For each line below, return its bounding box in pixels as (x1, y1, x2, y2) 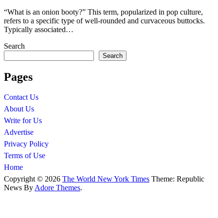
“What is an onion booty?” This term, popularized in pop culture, (4, 7, 203, 16)
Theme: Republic (149, 175, 204, 183)
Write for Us (4, 116, 42, 125)
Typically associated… (4, 25, 73, 34)
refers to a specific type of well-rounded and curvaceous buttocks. (4, 16, 205, 25)
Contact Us (4, 93, 38, 102)
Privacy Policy (4, 140, 49, 148)
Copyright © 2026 (4, 175, 62, 183)
